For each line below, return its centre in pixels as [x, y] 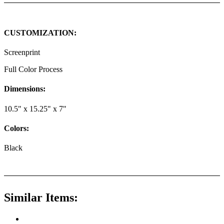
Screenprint [22, 52]
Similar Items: [41, 198]
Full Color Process [33, 69]
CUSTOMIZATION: [40, 32]
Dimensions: [25, 89]
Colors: [16, 128]
